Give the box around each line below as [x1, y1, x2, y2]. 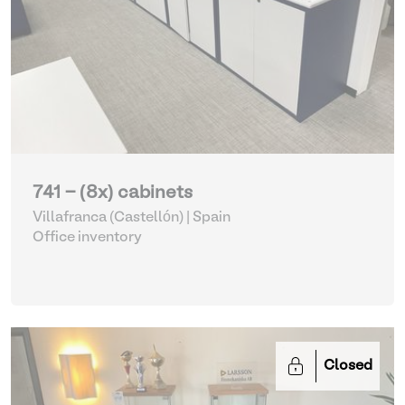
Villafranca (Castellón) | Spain [33, 212, 231, 224]
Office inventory [33, 231, 142, 244]
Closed [324, 360, 372, 372]
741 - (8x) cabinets [33, 185, 193, 202]
